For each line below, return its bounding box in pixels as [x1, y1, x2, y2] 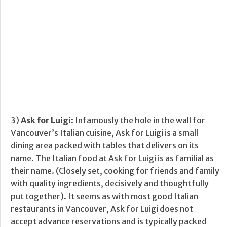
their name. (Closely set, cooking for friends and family [11, 166, 219, 176]
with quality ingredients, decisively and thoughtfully [11, 178, 209, 189]
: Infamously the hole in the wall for [71, 115, 205, 126]
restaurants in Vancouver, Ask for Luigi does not [11, 204, 193, 214]
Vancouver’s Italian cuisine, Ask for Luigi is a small [11, 128, 198, 138]
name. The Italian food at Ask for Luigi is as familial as [11, 153, 214, 164]
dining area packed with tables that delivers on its [11, 140, 199, 151]
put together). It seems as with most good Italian [11, 191, 198, 202]
